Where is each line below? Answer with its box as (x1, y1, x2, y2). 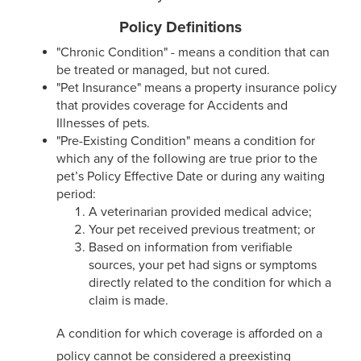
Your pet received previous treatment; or (89, 222, 315, 238)
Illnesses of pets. (56, 115, 150, 131)
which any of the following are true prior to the (56, 151, 317, 167)
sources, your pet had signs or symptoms (89, 257, 317, 273)
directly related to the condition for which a (89, 275, 331, 291)
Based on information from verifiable (89, 239, 293, 255)
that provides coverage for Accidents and (56, 98, 288, 114)
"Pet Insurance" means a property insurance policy (56, 80, 337, 96)
